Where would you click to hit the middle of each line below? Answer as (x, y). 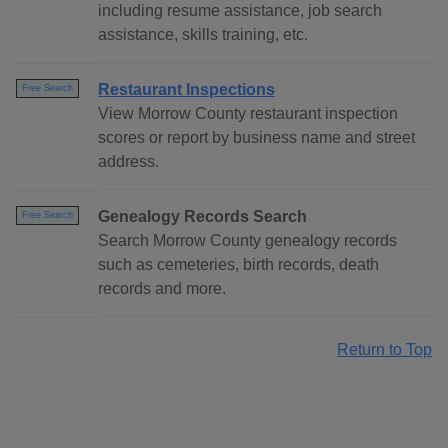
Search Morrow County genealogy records (247, 241)
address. (128, 162)
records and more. (162, 289)
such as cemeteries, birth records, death (238, 265)
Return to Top (384, 350)
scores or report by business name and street (256, 138)
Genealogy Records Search (202, 217)
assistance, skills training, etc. (203, 35)
